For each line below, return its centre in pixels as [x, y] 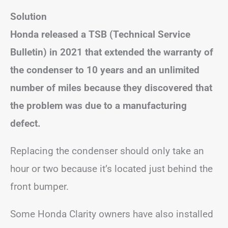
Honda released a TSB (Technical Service [100, 34]
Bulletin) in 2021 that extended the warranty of [112, 52]
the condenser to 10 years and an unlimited [105, 70]
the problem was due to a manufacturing [98, 105]
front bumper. [39, 186]
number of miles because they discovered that [111, 88]
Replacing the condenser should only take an [107, 151]
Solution [28, 16]
